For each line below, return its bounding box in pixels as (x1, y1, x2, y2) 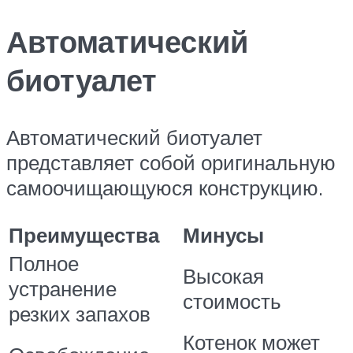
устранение (9, 276, 117, 302)
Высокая (183, 263, 264, 289)
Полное (9, 251, 79, 277)
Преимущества (9, 222, 159, 248)
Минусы (183, 222, 264, 248)
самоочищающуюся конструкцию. (6, 174, 323, 200)
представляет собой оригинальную (6, 149, 336, 175)
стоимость (183, 288, 281, 314)
